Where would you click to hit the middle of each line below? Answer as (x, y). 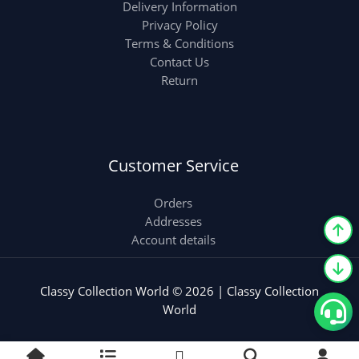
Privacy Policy (179, 24)
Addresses (173, 221)
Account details (173, 239)
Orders (173, 202)
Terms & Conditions (179, 43)
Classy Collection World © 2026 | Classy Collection (179, 290)
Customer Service (173, 165)
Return (179, 80)
